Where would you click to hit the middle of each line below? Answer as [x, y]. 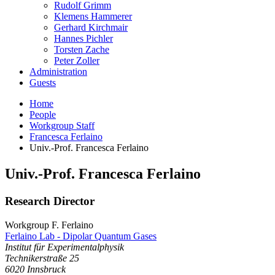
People [43, 115]
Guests [43, 83]
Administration [58, 72]
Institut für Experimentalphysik [64, 247]
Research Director [50, 201]
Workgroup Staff [62, 126]
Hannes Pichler [83, 39]
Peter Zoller [77, 61]
